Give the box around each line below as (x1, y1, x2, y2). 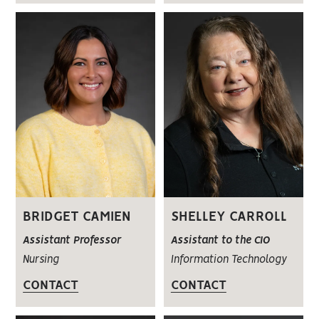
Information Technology (170, 255, 287, 266)
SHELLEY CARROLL (170, 211, 287, 224)
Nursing (23, 255, 60, 266)
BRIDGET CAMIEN (23, 211, 132, 224)
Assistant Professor (23, 236, 122, 246)
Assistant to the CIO (170, 236, 270, 246)
